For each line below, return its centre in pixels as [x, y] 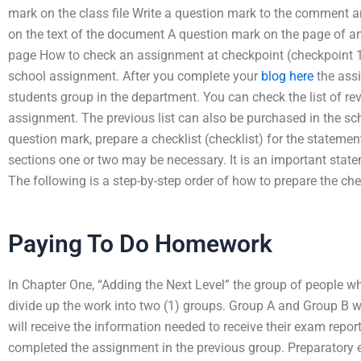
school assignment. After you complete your [135, 76]
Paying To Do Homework [140, 244]
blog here [287, 76]
